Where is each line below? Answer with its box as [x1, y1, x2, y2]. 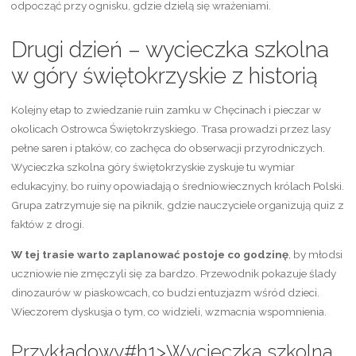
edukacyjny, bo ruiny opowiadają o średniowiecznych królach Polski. [10, 180, 344, 193]
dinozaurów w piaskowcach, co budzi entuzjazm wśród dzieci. [10, 285, 319, 299]
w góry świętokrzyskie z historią [10, 63, 318, 90]
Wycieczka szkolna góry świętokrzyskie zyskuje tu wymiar [10, 161, 295, 174]
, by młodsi [288, 247, 342, 261]
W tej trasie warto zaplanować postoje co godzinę [10, 247, 288, 261]
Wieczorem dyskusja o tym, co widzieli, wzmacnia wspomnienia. [10, 304, 327, 318]
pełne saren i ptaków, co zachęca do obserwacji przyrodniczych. [10, 141, 325, 155]
